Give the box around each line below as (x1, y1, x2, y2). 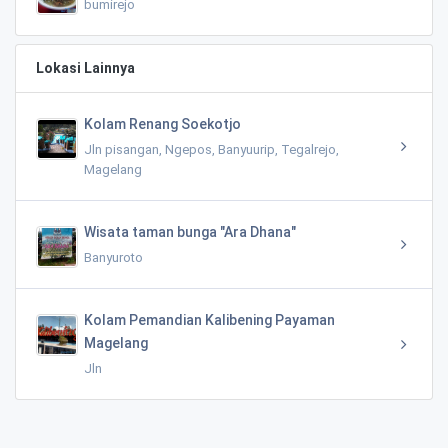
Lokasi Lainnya (36, 59, 135, 76)
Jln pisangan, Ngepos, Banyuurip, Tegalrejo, (84, 141, 339, 157)
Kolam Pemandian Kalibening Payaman (84, 311, 335, 328)
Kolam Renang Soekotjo (84, 115, 241, 132)
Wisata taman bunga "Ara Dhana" (84, 223, 296, 240)
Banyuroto (84, 249, 143, 265)
